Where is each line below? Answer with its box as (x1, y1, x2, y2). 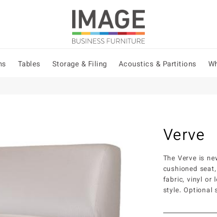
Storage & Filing (52, 59, 107, 70)
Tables (17, 59, 41, 70)
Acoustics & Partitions (118, 59, 197, 70)
